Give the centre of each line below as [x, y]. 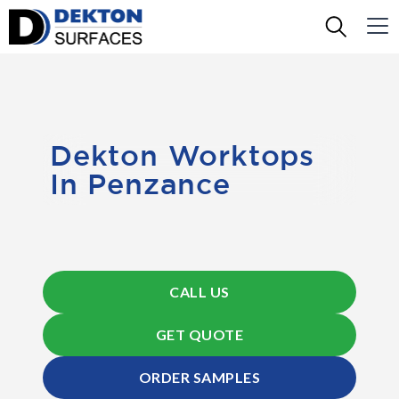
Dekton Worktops [182, 155]
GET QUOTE [199, 334]
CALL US [199, 292]
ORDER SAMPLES [199, 377]
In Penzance [140, 183]
